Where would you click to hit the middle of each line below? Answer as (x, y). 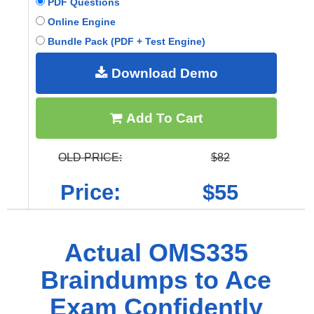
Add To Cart (163, 118)
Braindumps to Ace (156, 280)
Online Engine (80, 21)
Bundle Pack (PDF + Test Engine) (125, 41)
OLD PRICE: (90, 157)
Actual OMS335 (156, 252)
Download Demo (163, 73)
